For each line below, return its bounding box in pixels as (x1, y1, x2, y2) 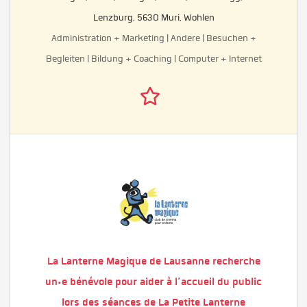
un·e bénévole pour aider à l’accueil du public (45, 274, 262, 288)
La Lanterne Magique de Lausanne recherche (47, 254, 260, 268)
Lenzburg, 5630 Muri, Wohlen (93, 11, 214, 23)
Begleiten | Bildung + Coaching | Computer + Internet (45, 52, 262, 64)
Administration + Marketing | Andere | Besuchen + (51, 32, 256, 44)
